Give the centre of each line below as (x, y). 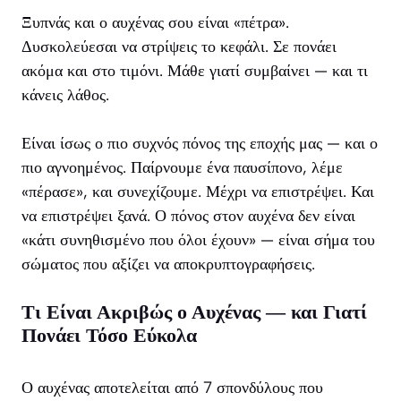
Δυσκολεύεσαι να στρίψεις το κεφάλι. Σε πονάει (179, 47)
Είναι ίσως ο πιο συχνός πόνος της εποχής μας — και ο (200, 144)
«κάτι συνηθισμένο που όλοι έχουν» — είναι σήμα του (198, 240)
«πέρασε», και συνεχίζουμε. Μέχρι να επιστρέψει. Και (198, 192)
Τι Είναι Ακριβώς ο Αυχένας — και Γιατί (194, 312)
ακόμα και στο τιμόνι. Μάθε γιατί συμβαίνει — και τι (195, 71)
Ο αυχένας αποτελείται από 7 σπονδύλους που (172, 388)
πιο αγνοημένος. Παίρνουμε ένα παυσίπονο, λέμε (182, 168)
